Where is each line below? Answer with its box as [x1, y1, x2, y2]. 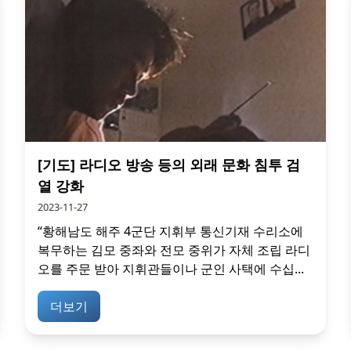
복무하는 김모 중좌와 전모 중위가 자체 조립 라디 [38, 241, 310, 259]
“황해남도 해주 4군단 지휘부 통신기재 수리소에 [38, 223, 303, 240]
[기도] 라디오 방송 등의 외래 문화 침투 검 [38, 155, 300, 174]
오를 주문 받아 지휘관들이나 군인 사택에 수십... [38, 260, 304, 277]
